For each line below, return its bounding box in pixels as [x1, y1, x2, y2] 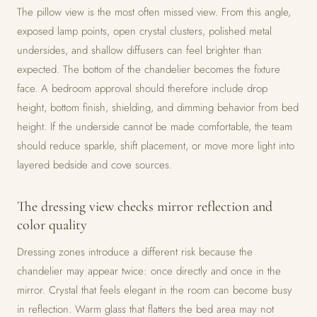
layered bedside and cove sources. [17, 157, 172, 173]
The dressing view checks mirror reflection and [17, 198, 272, 216]
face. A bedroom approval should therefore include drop [17, 81, 267, 97]
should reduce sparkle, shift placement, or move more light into [17, 138, 294, 154]
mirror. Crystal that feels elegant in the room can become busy [17, 282, 292, 299]
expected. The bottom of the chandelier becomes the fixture [17, 62, 280, 78]
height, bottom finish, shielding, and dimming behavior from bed [17, 100, 299, 116]
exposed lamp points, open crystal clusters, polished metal [17, 23, 272, 40]
